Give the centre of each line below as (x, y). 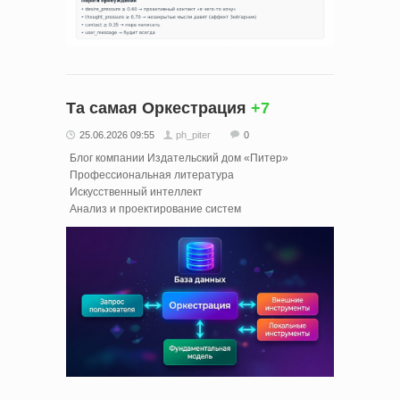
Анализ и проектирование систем (155, 208)
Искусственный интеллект (136, 192)
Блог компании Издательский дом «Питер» (179, 158)
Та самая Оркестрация (156, 108)
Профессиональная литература (152, 175)
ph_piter (193, 134)
